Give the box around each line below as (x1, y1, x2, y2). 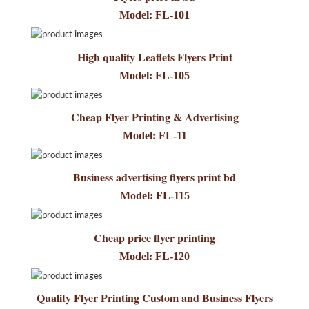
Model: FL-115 (119, 190, 190, 202)
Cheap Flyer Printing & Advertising (70, 109, 239, 126)
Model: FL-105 (119, 69, 190, 81)
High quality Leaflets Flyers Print (77, 48, 232, 65)
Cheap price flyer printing (94, 229, 215, 246)
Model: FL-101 (119, 9, 190, 21)
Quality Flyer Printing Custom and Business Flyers (36, 290, 273, 306)
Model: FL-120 (119, 250, 190, 262)
